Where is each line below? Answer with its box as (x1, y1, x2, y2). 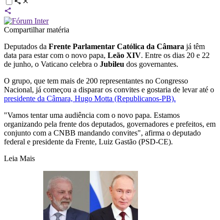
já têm (184, 42, 205, 51)
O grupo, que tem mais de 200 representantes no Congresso (4, 77, 188, 85)
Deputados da (4, 42, 49, 51)
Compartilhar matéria (4, 26, 69, 34)
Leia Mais (4, 154, 35, 163)
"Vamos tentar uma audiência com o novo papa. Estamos (4, 111, 180, 120)
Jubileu (100, 60, 124, 69)
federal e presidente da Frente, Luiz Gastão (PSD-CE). (4, 137, 173, 146)
